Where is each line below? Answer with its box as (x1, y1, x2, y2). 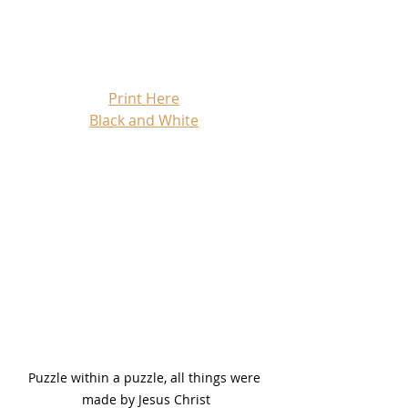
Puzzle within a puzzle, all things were (27, 369, 264, 387)
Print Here (108, 87, 179, 108)
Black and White (89, 109, 199, 130)
